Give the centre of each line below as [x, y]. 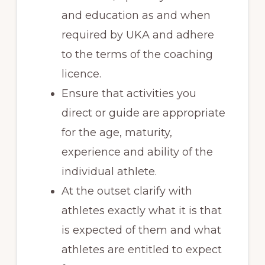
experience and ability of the [137, 152]
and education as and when [136, 15]
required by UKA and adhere [138, 35]
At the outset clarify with [127, 191]
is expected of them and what [141, 230]
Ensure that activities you [129, 93]
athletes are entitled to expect [141, 249]
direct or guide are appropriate [143, 113]
